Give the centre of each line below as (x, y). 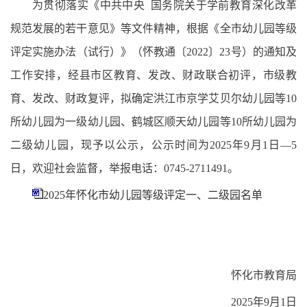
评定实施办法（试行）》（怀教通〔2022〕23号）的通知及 (153, 52)
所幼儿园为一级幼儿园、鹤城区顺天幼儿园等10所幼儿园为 (153, 122)
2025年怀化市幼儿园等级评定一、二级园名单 (153, 195)
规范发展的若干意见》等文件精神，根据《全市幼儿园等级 (153, 28)
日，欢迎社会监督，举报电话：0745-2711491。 (124, 168)
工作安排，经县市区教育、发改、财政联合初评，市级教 (153, 75)
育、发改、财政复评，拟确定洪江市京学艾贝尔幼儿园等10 (153, 98)
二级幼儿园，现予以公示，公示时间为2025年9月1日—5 (153, 145)
